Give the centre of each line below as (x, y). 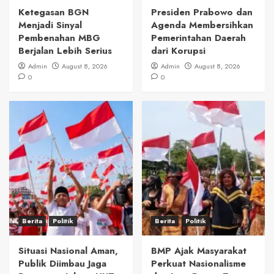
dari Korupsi (178, 51)
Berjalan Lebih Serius (65, 51)
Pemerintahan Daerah (198, 38)
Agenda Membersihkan (202, 25)
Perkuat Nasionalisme (198, 264)
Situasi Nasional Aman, (68, 251)
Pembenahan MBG (59, 38)
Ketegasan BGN (54, 13)
